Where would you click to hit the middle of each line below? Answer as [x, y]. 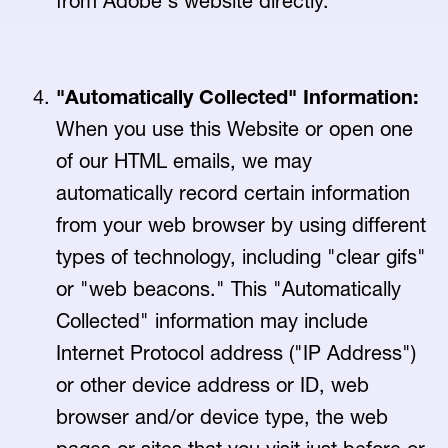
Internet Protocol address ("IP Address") [236, 353]
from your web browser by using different [241, 225]
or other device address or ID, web [212, 385]
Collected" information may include [212, 321]
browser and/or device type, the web [222, 417]
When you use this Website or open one [234, 129]
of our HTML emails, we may [184, 161]
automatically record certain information [233, 193]
